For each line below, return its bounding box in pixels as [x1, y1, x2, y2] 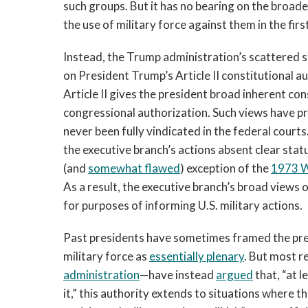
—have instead [140, 267, 216, 282]
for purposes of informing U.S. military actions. [63, 198, 302, 212]
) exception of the [180, 161, 271, 175]
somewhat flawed [88, 161, 180, 175]
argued [216, 267, 253, 282]
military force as [63, 249, 149, 263]
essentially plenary [149, 249, 244, 263]
